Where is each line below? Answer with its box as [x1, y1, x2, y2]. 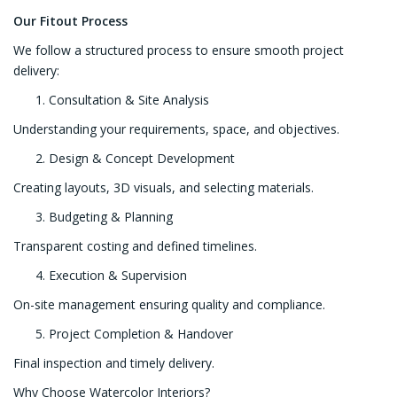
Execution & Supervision [49, 266, 187, 284]
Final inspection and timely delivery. [13, 354, 214, 371]
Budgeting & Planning [49, 207, 173, 225]
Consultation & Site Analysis [49, 90, 209, 108]
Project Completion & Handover [49, 324, 233, 342]
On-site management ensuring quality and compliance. [13, 295, 325, 313]
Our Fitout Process [13, 12, 128, 29]
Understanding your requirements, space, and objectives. [13, 120, 339, 137]
